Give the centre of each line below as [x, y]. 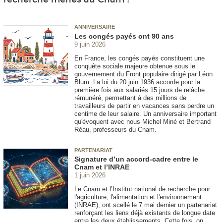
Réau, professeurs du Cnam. [115, 129]
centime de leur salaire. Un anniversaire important [145, 113]
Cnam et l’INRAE [102, 167]
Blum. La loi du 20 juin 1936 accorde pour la [137, 82]
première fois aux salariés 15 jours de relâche [139, 90]
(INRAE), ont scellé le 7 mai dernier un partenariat [146, 205]
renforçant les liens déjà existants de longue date [145, 213]
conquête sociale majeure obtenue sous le [135, 66]
